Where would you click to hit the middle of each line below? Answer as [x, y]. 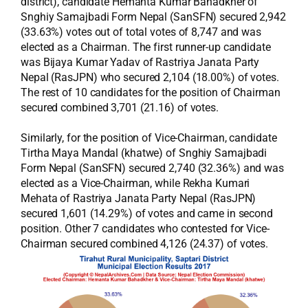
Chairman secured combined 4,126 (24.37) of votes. [145, 244]
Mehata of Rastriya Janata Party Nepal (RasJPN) [139, 198]
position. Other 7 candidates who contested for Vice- [145, 229]
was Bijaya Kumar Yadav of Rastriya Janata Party [140, 62]
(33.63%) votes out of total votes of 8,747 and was [141, 32]
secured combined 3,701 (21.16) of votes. [120, 108]
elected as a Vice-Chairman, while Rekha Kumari [135, 183]
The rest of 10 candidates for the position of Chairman [151, 92]
